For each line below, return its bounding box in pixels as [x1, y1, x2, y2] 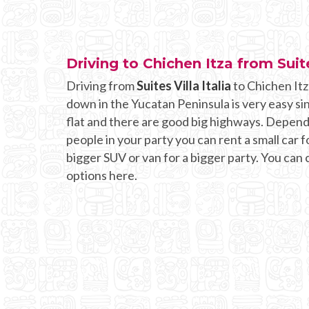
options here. [66, 167, 137, 183]
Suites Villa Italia [137, 77, 231, 93]
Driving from [66, 77, 137, 93]
